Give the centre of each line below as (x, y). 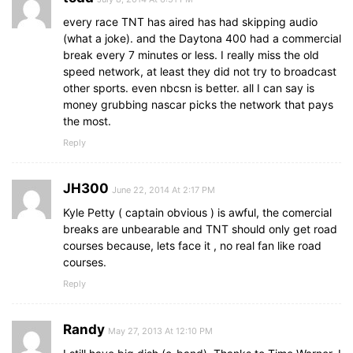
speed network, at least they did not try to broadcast (200, 72)
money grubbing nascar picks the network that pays (198, 105)
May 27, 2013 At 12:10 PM (160, 331)
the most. (87, 121)
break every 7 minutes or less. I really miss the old (191, 55)
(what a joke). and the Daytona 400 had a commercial (202, 39)
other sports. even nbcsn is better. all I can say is (189, 88)
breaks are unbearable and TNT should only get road (200, 229)
